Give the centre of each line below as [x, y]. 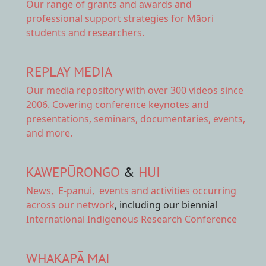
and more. [49, 133]
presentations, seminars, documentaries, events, [136, 118]
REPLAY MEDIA [69, 71]
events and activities [145, 190]
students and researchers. [85, 32]
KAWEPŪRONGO [73, 172]
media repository [85, 90]
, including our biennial [166, 205]
